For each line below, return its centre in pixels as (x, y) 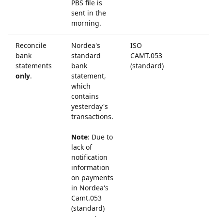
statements (34, 66)
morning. (86, 23)
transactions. (92, 116)
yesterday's (90, 106)
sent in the (89, 13)
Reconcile (31, 45)
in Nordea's (90, 188)
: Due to (100, 137)
